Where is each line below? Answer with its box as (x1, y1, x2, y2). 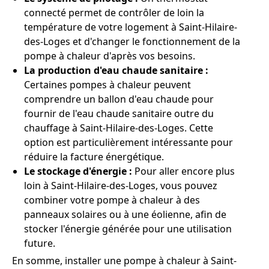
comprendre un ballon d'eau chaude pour (24, 92, 214, 106)
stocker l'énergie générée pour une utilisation (24, 222, 232, 236)
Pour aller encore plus (132, 165, 235, 178)
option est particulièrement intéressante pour (24, 136, 233, 150)
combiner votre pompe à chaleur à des (24, 193, 200, 207)
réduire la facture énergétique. (24, 150, 164, 164)
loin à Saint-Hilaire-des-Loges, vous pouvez (24, 179, 217, 193)
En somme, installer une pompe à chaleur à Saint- (12, 254, 237, 268)
